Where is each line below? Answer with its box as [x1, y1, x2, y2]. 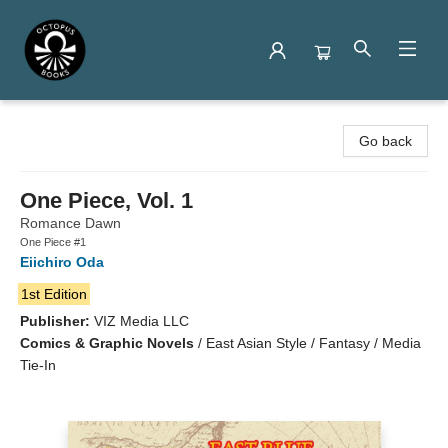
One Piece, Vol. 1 [20, 188, 193, 213]
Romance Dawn [20, 215, 121, 231]
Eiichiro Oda [20, 254, 104, 270]
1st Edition [20, 286, 87, 302]
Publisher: [20, 313, 94, 329]
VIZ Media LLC [94, 313, 189, 329]
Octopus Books [15, 111, 111, 127]
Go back [359, 133, 412, 149]
